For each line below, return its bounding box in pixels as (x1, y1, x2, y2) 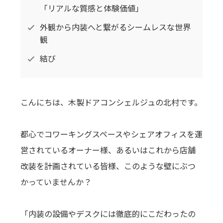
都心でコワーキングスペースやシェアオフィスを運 (20, 128, 203, 140)
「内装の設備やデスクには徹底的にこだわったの (20, 208, 196, 220)
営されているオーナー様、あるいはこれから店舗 (20, 144, 196, 156)
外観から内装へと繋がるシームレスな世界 (40, 20, 191, 33)
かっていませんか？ (20, 176, 92, 188)
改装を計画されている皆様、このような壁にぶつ (20, 160, 196, 172)
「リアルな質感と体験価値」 (40, 2, 144, 14)
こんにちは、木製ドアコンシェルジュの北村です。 (20, 96, 202, 109)
